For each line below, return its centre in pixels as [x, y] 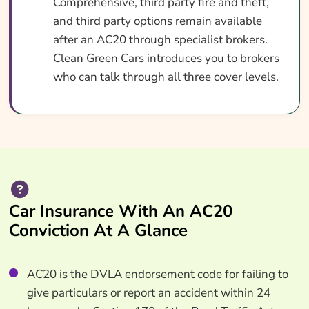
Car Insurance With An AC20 [120, 211]
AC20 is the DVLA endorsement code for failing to [157, 274]
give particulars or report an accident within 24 [148, 292]
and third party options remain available [157, 21]
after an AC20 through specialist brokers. [160, 39]
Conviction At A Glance [98, 230]
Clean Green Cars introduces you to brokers [166, 58]
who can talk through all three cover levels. [166, 77]
